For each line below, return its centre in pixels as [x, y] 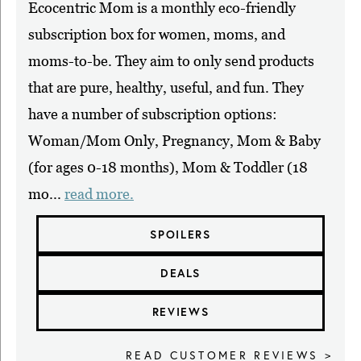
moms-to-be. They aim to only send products [171, 60]
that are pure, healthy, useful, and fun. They [166, 87]
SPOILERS [180, 234]
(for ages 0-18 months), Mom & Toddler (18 [168, 167]
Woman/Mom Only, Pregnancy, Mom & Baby [174, 140]
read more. [99, 193]
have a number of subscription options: [153, 114]
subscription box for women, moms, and [157, 34]
